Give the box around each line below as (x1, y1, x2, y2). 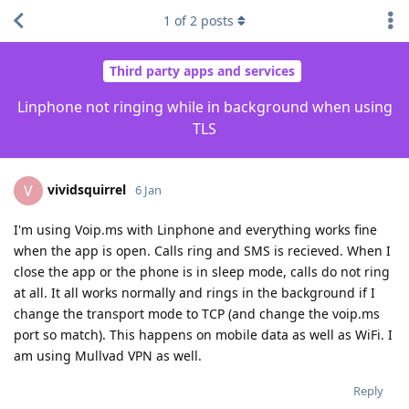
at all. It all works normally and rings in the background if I (14, 283, 375, 301)
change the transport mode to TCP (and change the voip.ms (14, 304, 380, 322)
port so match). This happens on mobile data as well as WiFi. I (14, 325, 393, 343)
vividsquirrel (47, 180, 126, 198)
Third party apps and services (110, 62, 295, 80)
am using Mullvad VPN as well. (14, 346, 202, 364)
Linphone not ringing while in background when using (16, 96, 393, 117)
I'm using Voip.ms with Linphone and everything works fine (14, 220, 377, 238)
